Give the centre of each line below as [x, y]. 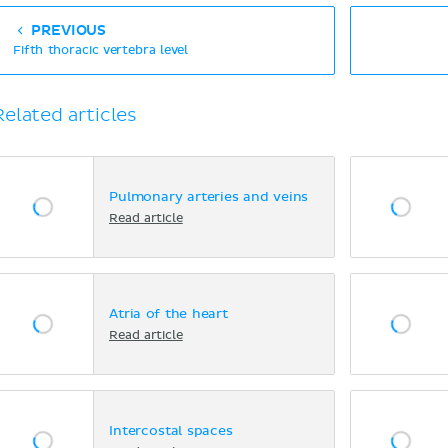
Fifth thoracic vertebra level [101, 51]
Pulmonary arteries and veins [209, 197]
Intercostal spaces [171, 431]
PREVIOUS [67, 30]
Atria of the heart [168, 314]
